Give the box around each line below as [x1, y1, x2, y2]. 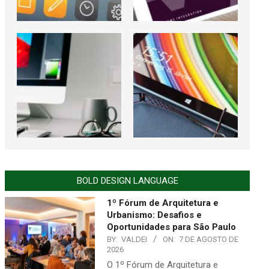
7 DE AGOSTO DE [179, 234, 238, 244]
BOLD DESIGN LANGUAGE [76, 175, 178, 186]
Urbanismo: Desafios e [107, 209, 202, 220]
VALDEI [121, 234, 147, 244]
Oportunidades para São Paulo [107, 221, 236, 232]
